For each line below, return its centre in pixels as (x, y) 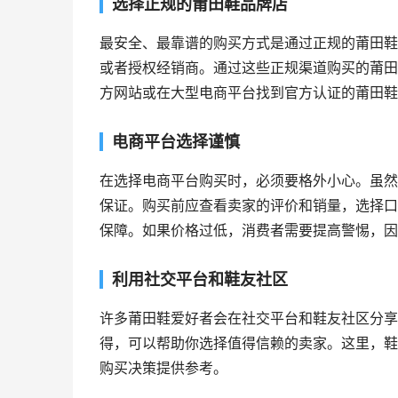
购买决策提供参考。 (163, 368)
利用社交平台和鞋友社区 (200, 279)
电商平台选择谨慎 (176, 142)
